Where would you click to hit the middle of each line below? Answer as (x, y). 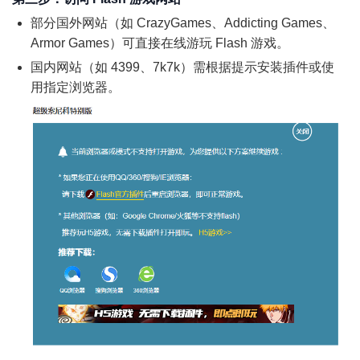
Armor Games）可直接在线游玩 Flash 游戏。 (160, 43)
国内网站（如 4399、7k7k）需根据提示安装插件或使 (182, 67)
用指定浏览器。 (76, 88)
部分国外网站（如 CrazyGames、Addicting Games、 (183, 23)
